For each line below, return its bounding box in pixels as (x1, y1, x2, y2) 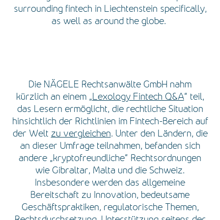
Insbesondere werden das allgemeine (35, 177, 185, 188)
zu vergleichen (51, 128, 111, 139)
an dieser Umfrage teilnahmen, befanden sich (20, 140, 200, 151)
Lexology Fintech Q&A (92, 91, 184, 102)
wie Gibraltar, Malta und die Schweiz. (35, 165, 185, 176)
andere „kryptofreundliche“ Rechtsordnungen (19, 152, 201, 164)
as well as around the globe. (52, 15, 168, 27)
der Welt (12, 128, 51, 139)
